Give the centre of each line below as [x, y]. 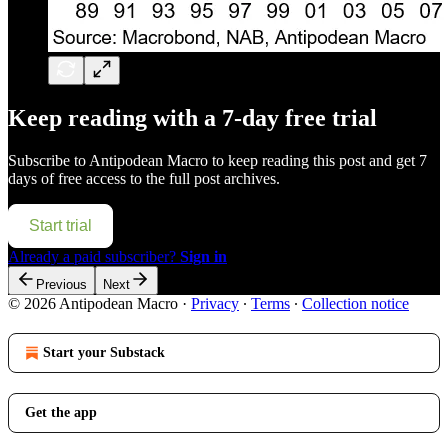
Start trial [60, 225]
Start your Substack [104, 352]
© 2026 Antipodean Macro [93, 303]
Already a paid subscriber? [94, 256]
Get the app [61, 412]
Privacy [215, 303]
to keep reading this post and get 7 [317, 160]
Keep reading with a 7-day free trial [192, 117]
